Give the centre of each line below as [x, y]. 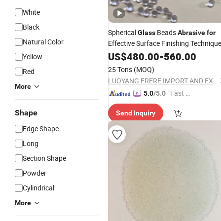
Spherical [123, 32]
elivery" [179, 104]
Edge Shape [41, 129]
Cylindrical [38, 188]
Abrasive [191, 33]
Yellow [33, 56]
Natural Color [43, 42]
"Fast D [179, 93]
